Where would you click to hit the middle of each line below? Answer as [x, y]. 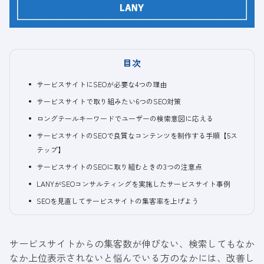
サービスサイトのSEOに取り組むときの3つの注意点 [119, 167]
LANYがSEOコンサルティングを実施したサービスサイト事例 [133, 184]
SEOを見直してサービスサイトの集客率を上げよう [118, 201]
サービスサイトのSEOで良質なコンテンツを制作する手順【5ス [137, 136]
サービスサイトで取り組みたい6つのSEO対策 [109, 101]
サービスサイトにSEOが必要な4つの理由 [102, 84]
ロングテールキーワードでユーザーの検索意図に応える [125, 118]
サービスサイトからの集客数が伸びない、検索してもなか [132, 244]
